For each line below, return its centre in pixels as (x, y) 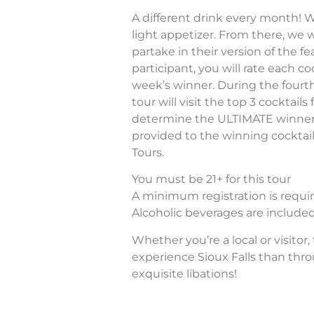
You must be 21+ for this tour (211, 179)
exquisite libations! (184, 273)
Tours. (148, 152)
